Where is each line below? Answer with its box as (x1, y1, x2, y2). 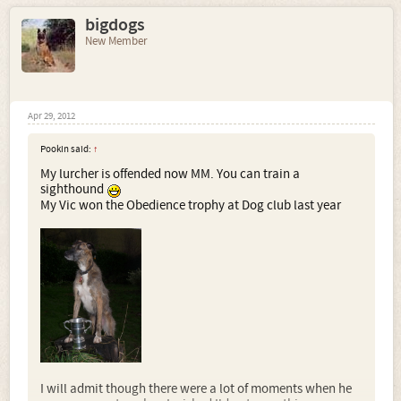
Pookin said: (40, 143, 93, 157)
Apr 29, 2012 (28, 110, 75, 124)
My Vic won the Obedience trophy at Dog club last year (40, 197, 341, 215)
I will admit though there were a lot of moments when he (40, 380, 352, 398)
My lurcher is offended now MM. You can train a (40, 166, 300, 183)
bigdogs (85, 13, 145, 38)
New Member (85, 34, 148, 49)
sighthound (40, 181, 107, 199)
